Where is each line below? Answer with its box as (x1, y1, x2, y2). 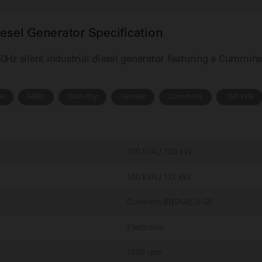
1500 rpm (127, 249, 162, 257)
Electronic (127, 223, 164, 232)
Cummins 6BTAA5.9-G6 (127, 198, 213, 206)
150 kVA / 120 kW (127, 148, 192, 156)
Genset (120, 93, 145, 100)
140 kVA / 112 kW (127, 173, 191, 181)
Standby (68, 93, 97, 100)
